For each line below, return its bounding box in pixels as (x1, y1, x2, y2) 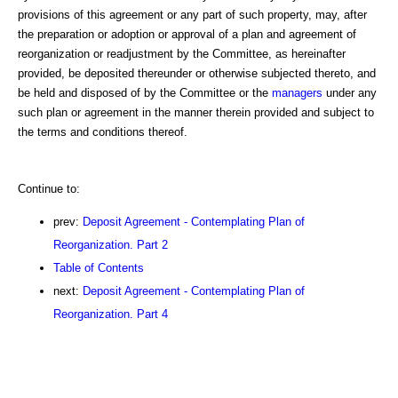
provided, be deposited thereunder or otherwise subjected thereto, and (18, 66, 376, 80)
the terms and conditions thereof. (18, 124, 187, 139)
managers (272, 85, 322, 99)
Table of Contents (53, 260, 144, 275)
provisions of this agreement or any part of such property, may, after (18, 7, 367, 21)
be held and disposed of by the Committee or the (18, 85, 272, 99)
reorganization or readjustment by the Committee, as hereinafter (18, 46, 346, 60)
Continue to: (18, 181, 80, 195)
